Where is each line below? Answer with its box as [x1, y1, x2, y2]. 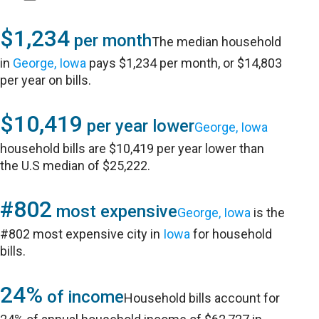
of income [43, 287, 125, 307]
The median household [152, 34, 282, 49]
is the [251, 205, 286, 220]
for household [190, 226, 273, 241]
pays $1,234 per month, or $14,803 [86, 56, 283, 70]
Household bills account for [124, 291, 281, 305]
